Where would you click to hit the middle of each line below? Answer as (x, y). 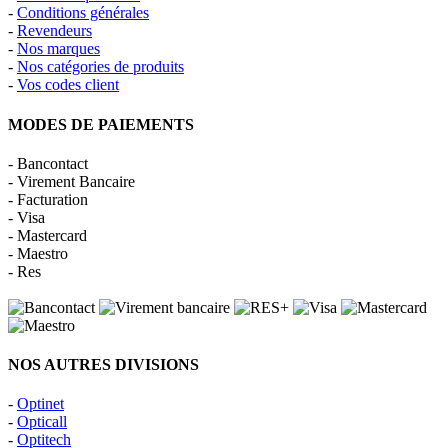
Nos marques (58, 49)
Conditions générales (83, 13)
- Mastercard (47, 235)
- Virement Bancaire (71, 181)
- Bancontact (48, 163)
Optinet (40, 404)
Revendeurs (54, 31)
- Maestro (38, 253)
